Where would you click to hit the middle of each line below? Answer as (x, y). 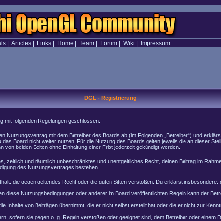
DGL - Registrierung (110, 98)
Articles (21, 43)
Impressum (155, 43)
